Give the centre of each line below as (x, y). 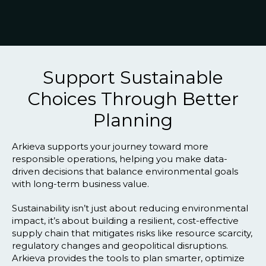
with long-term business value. (80, 184)
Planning (133, 120)
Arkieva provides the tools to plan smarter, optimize (128, 258)
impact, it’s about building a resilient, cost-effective (125, 221)
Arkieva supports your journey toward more (110, 146)
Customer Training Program (191, 26)
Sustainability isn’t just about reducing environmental (130, 208)
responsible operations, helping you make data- (120, 159)
